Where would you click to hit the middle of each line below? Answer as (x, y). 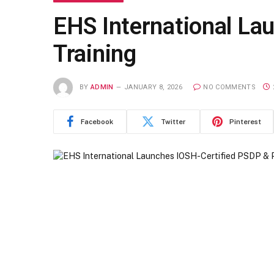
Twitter (173, 121)
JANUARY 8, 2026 (153, 87)
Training (95, 54)
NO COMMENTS (229, 87)
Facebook (97, 121)
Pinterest (245, 121)
